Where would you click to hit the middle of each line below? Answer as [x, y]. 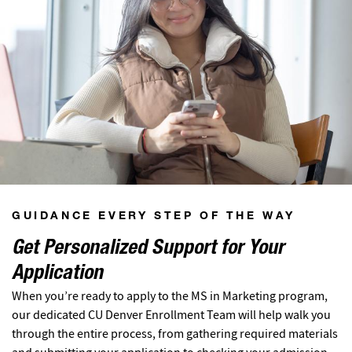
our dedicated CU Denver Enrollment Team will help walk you [171, 315]
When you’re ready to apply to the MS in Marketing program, [170, 296]
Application [57, 274]
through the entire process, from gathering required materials [175, 334]
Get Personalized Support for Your [148, 249]
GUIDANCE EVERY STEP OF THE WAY [154, 216]
